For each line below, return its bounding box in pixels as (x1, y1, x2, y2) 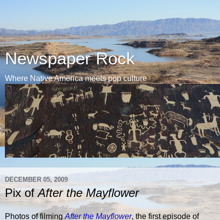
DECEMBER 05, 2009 (5, 175, 68, 183)
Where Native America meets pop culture (5, 74, 147, 82)
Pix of (5, 186, 38, 199)
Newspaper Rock (5, 49, 135, 68)
